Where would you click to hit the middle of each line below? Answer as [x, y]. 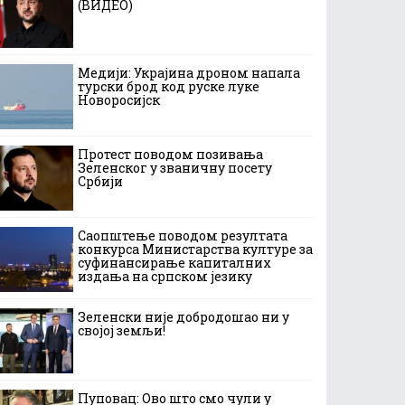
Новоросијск [119, 100]
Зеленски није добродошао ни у [184, 317]
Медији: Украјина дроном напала [189, 73]
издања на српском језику [165, 276]
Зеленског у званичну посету [175, 168]
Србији [100, 181]
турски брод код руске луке [169, 86]
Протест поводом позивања [170, 154]
